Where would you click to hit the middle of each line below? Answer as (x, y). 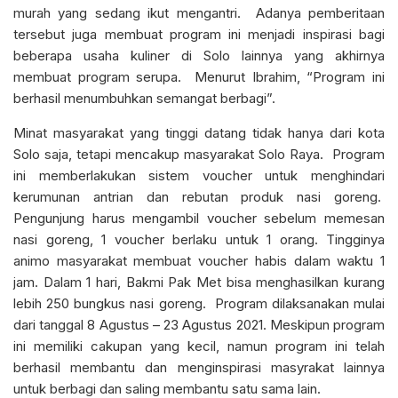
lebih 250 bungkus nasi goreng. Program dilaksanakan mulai (199, 303)
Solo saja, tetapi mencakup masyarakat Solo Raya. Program (199, 154)
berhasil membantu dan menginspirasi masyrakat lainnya (199, 367)
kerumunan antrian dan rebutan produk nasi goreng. (199, 196)
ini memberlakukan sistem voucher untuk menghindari (199, 175)
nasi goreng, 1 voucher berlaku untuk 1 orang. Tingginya (199, 239)
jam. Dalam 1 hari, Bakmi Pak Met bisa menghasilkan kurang (199, 282)
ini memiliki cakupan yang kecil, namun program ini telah (199, 346)
